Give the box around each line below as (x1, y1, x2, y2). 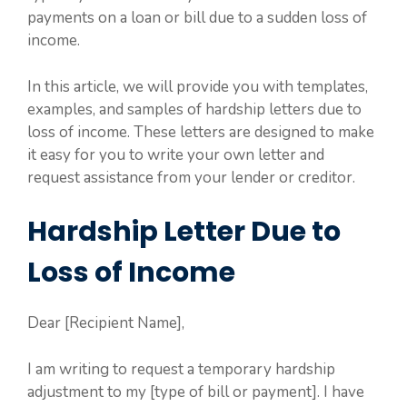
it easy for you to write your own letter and (27, 144, 324, 165)
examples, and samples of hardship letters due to (27, 98, 362, 120)
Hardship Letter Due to (27, 213, 341, 251)
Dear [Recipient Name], (27, 313, 184, 333)
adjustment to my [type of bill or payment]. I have (27, 381, 364, 402)
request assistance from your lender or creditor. (27, 166, 355, 188)
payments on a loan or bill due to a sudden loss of (27, 7, 367, 28)
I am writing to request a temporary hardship (27, 358, 335, 380)
